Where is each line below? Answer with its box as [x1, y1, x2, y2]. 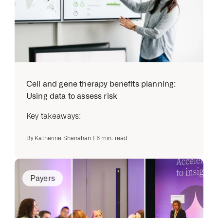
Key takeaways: [26, 111, 81, 121]
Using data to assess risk [26, 91, 118, 101]
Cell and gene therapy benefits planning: [26, 79, 176, 89]
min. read [100, 135, 127, 142]
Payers [30, 174, 55, 183]
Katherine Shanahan [35, 135, 91, 142]
